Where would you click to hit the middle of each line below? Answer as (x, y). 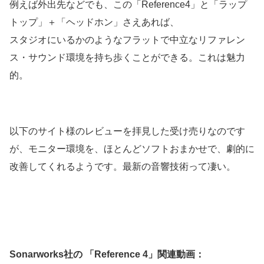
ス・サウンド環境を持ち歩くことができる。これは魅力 (127, 58)
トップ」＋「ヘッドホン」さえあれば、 (94, 22)
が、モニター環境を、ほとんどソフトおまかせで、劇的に (132, 149)
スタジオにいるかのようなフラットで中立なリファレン (127, 40)
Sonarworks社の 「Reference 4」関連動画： (107, 254)
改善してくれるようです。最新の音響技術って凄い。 (123, 167)
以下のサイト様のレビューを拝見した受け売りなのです (127, 131)
